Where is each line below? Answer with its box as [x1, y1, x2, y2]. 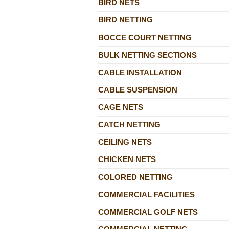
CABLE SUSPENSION [98, 85, 177, 94]
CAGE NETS [98, 103, 143, 111]
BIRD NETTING [98, 15, 153, 25]
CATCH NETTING [98, 120, 161, 129]
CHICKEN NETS [98, 155, 156, 164]
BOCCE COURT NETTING [98, 33, 192, 42]
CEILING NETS [98, 138, 152, 147]
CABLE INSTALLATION [98, 67, 182, 77]
